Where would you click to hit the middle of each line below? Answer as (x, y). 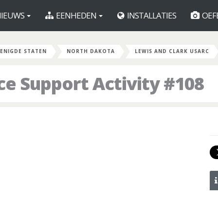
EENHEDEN (76, 15)
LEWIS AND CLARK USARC (172, 51)
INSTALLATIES (151, 15)
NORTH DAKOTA (91, 51)
